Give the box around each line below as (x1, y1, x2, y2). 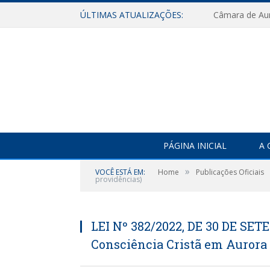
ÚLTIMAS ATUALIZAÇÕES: (80, 9, 183, 20)
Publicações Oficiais (196, 167, 264, 177)
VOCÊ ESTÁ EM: (95, 167, 145, 177)
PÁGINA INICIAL (163, 140, 227, 151)
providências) (95, 174, 142, 184)
